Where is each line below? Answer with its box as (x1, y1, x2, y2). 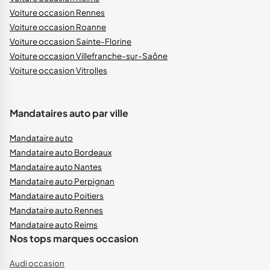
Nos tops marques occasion (10, 232, 138, 245)
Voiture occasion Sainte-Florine (10, 36, 131, 47)
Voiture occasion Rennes (10, 7, 105, 18)
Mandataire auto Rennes (10, 205, 103, 216)
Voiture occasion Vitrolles (10, 65, 107, 76)
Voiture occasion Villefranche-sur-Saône (10, 51, 168, 61)
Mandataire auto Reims (10, 219, 98, 230)
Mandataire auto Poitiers (10, 190, 104, 201)
